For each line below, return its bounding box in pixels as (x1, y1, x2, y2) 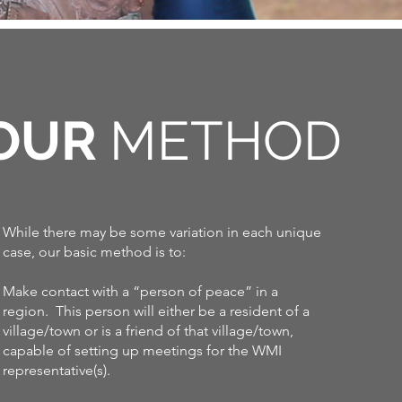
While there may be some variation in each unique (3, 223, 322, 240)
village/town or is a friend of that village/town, (3, 322, 294, 339)
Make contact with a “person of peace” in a (3, 283, 279, 300)
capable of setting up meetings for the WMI (3, 342, 283, 359)
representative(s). (3, 362, 111, 379)
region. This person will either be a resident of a (3, 302, 310, 319)
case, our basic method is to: (3, 243, 187, 260)
